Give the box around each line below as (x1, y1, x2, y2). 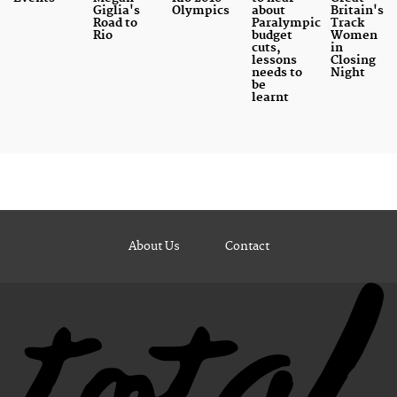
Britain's (331, 4, 385, 19)
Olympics (172, 4, 230, 19)
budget (251, 28, 292, 43)
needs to (251, 66, 302, 81)
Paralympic (251, 16, 321, 31)
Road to (92, 16, 137, 31)
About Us (128, 239, 180, 254)
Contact (224, 239, 269, 254)
